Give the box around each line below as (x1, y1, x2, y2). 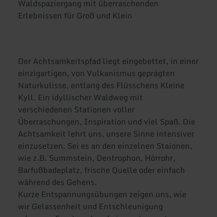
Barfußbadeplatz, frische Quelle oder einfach (18, 163, 186, 176)
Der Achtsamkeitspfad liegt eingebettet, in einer (18, 54, 199, 67)
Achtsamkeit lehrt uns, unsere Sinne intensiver (18, 127, 195, 140)
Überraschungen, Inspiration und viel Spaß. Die (18, 115, 196, 128)
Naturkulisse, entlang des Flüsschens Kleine (18, 78, 185, 92)
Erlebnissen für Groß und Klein (18, 9, 133, 22)
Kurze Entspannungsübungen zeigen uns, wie (18, 187, 187, 201)
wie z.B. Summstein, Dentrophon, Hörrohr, (18, 151, 176, 164)
